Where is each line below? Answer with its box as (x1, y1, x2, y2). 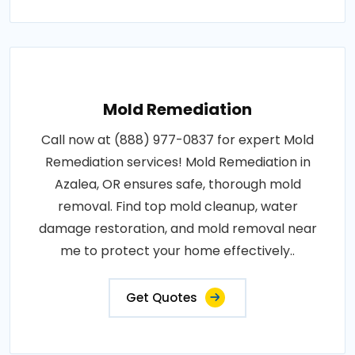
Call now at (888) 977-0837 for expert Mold (41, 131, 314, 150)
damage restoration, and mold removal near (38, 219, 317, 239)
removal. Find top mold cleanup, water (57, 197, 298, 216)
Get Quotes (126, 289, 197, 307)
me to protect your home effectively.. (60, 242, 295, 261)
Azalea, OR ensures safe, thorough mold (54, 175, 301, 194)
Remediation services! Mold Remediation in (44, 153, 311, 172)
